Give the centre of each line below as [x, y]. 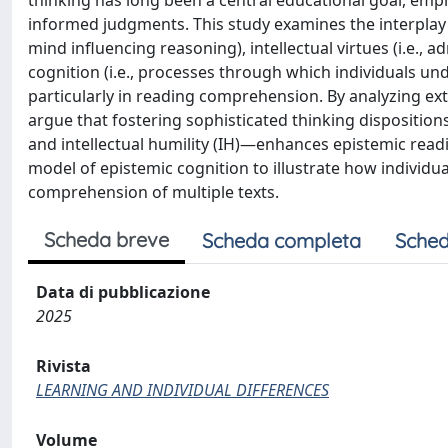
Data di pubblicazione [123, 292]
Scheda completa [281, 240]
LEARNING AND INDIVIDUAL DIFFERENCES [182, 390]
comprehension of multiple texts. [153, 192]
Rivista [63, 366]
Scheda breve [106, 239]
